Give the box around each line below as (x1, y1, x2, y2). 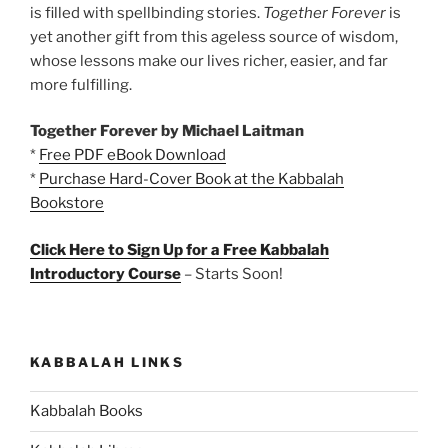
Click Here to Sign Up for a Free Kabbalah (30, 240, 329, 259)
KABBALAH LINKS (30, 354, 185, 370)
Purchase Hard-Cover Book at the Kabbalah (39, 170, 344, 188)
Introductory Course (30, 264, 181, 283)
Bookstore (30, 194, 104, 212)
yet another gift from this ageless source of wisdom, (30, 27, 398, 46)
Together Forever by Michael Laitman (30, 122, 304, 140)
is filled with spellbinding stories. (30, 3, 263, 22)
